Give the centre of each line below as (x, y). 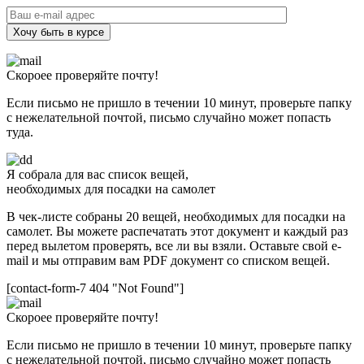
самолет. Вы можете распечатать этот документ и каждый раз (177, 232)
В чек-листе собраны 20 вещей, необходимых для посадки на (176, 217)
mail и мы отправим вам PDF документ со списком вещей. (168, 261)
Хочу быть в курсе (58, 32)
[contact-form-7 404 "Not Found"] (95, 288)
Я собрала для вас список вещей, (97, 175)
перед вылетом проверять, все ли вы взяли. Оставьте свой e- (174, 246)
